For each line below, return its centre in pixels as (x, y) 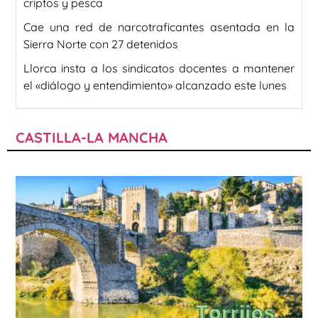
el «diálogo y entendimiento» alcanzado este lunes (155, 85)
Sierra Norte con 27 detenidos (101, 44)
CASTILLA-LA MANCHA (92, 137)
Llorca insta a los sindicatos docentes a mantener (159, 68)
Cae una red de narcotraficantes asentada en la (159, 27)
